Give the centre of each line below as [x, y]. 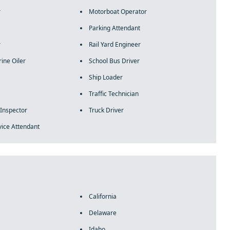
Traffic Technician [113, 94]
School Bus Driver [114, 61]
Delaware [102, 213]
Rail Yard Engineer [114, 44]
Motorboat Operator [118, 12]
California [102, 196]
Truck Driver [106, 110]
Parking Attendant [114, 28]
